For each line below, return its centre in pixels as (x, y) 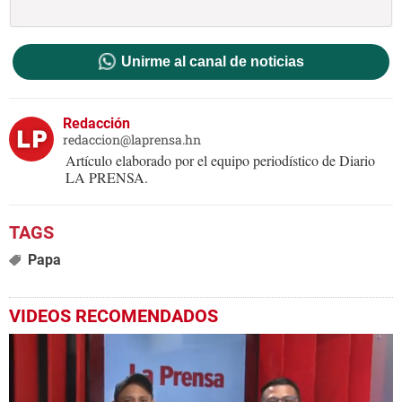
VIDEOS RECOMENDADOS (114, 316)
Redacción (96, 124)
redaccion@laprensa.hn (132, 140)
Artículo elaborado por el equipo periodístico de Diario (220, 161)
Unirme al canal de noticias (212, 62)
